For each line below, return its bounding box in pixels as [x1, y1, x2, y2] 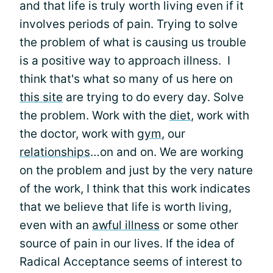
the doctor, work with [19, 127, 137, 141]
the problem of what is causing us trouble [19, 35, 246, 49]
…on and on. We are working [90, 145, 244, 159]
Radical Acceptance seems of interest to [19, 255, 242, 269]
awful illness [92, 218, 160, 232]
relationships [19, 145, 90, 159]
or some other [160, 218, 238, 232]
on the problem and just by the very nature [19, 163, 253, 177]
